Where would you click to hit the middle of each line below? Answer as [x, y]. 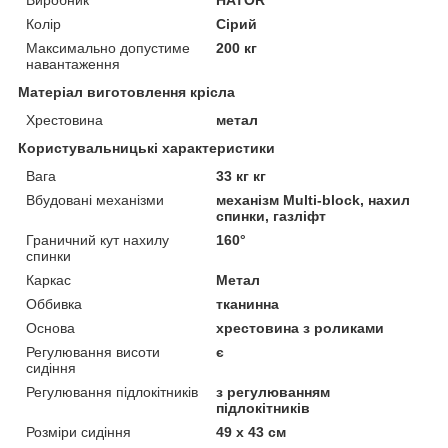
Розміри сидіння [78, 431]
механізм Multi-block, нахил [313, 199]
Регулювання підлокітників [112, 391]
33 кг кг [241, 175]
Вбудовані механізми [95, 199]
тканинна [248, 303]
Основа [50, 327]
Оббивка [54, 303]
